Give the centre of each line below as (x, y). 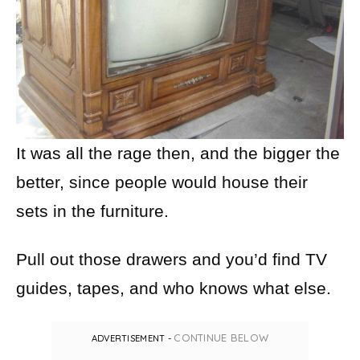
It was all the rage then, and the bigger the (178, 153)
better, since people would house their (162, 182)
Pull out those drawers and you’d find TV (172, 260)
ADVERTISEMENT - (133, 339)
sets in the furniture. (92, 211)
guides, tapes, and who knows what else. (174, 288)
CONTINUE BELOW (221, 338)
